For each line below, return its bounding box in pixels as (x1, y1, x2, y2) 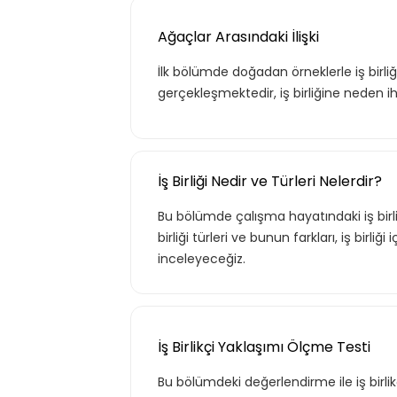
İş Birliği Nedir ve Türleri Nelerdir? (158, 171, 382, 191)
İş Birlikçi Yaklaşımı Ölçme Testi (158, 337, 370, 357)
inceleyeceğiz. (158, 250, 245, 268)
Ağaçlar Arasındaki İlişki (158, 27, 319, 47)
